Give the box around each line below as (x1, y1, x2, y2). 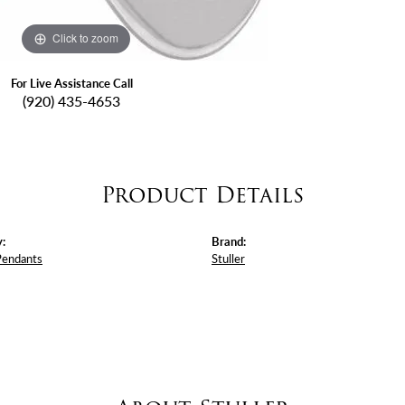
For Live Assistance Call (10, 74, 133, 91)
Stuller (212, 250, 245, 267)
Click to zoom (52, 30, 118, 46)
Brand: (212, 232, 246, 250)
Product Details (101, 177, 304, 212)
